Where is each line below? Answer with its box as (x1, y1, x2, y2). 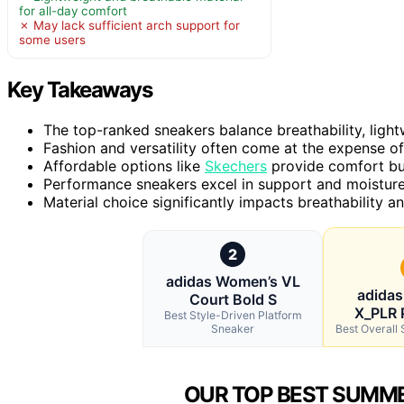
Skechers (205, 156, 267, 175)
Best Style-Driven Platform (163, 308, 302, 322)
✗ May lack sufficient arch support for (19, 17, 240, 32)
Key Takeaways (7, 76, 152, 103)
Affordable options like (43, 156, 205, 175)
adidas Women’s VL (165, 271, 300, 290)
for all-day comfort (19, 3, 127, 18)
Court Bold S (188, 289, 277, 308)
